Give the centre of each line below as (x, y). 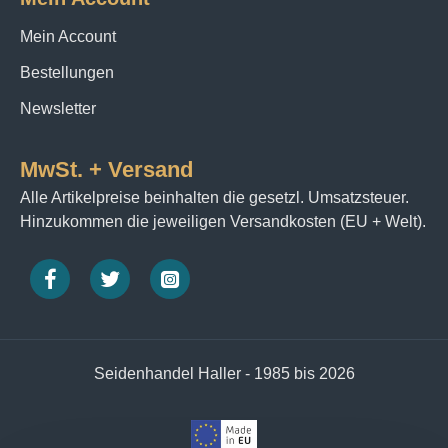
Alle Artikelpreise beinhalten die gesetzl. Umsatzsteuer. (214, 197)
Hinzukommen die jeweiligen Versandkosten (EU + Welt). (223, 221)
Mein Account (68, 36)
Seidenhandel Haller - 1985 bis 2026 (224, 373)
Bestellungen (67, 72)
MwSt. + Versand (106, 169)
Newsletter (58, 108)
